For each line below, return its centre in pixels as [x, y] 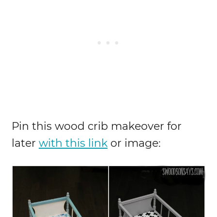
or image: [134, 143]
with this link [73, 143]
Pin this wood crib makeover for [97, 126]
